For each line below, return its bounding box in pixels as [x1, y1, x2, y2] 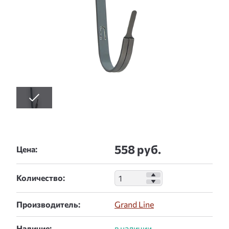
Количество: [16, 173, 65, 182]
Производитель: [16, 199, 80, 209]
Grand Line [114, 199, 154, 209]
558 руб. [114, 142, 161, 156]
